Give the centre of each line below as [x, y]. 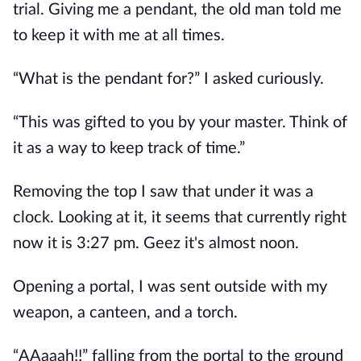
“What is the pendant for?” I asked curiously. [168, 79]
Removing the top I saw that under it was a [163, 192]
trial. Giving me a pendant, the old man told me [177, 10]
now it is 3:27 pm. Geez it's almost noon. [156, 243]
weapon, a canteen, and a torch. [125, 313]
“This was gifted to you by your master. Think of [180, 122]
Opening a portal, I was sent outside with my [170, 287]
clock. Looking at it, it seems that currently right [180, 218]
